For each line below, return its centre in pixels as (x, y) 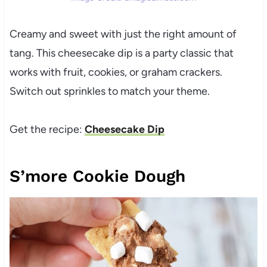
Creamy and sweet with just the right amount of (123, 34)
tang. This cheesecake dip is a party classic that (121, 53)
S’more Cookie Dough (97, 176)
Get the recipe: (47, 130)
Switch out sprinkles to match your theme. (109, 91)
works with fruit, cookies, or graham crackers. (116, 72)
